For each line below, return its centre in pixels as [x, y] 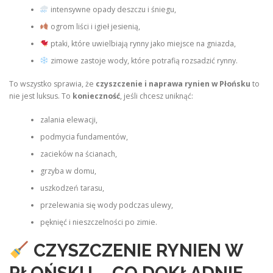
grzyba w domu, [68, 171]
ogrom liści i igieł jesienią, [94, 27]
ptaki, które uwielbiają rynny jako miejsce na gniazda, [142, 44]
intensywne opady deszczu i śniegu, [112, 10]
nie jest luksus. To [41, 96]
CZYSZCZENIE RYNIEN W [138, 251]
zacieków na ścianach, [78, 154]
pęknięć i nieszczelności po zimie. [98, 222]
